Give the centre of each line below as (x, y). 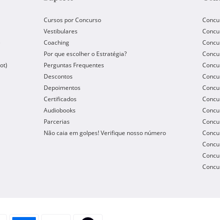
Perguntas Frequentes (74, 65)
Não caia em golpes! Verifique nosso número (105, 133)
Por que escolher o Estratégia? (85, 54)
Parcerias (57, 122)
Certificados (60, 99)
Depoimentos (62, 88)
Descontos (58, 76)
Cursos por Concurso (72, 20)
